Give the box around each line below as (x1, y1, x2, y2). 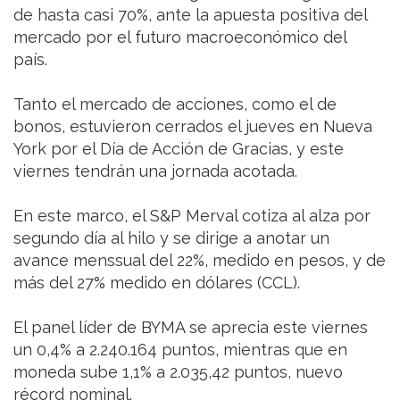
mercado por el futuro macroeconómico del (13, 27, 346, 46)
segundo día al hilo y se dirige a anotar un (13, 228, 329, 247)
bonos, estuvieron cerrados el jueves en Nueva (13, 116, 372, 136)
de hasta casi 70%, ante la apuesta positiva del (13, 4, 367, 24)
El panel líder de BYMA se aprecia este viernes (13, 317, 368, 337)
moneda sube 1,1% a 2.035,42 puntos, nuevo (13, 362, 343, 381)
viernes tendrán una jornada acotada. (13, 161, 297, 180)
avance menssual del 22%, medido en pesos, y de (13, 250, 386, 270)
